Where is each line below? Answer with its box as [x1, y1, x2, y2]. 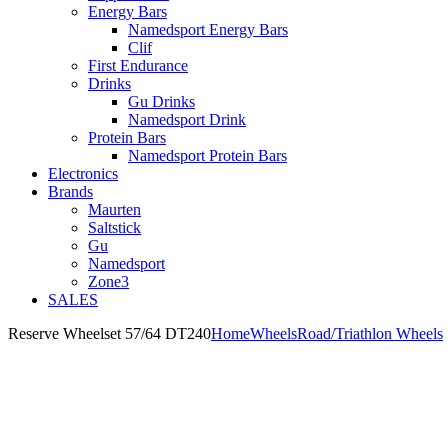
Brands [48, 183, 93, 200]
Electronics [48, 165, 118, 182]
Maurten [88, 201, 141, 218]
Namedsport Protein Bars [128, 147, 287, 164]
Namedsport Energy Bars [128, 21, 288, 38]
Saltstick [88, 219, 141, 236]
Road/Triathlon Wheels [297, 325, 443, 342]
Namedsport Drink [128, 111, 246, 128]
